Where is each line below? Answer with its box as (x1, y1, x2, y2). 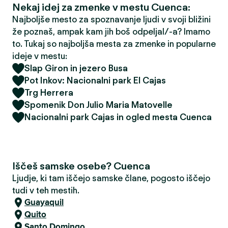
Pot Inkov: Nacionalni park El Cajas (24, 75, 166, 85)
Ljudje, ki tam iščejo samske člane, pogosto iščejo (12, 173, 210, 183)
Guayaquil (24, 196, 64, 209)
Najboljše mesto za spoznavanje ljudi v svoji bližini (12, 14, 211, 24)
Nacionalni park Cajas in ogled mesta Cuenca (24, 112, 212, 122)
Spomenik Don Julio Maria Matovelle (24, 100, 173, 110)
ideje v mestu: (12, 51, 67, 61)
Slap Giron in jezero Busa (24, 63, 128, 73)
